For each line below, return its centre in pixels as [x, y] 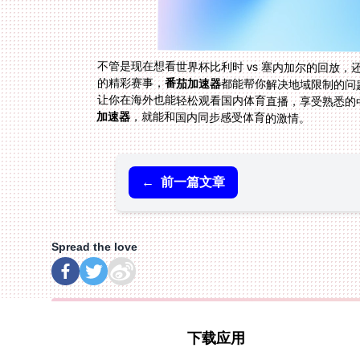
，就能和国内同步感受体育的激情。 [221, 118]
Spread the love [94, 247]
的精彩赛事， [131, 83]
